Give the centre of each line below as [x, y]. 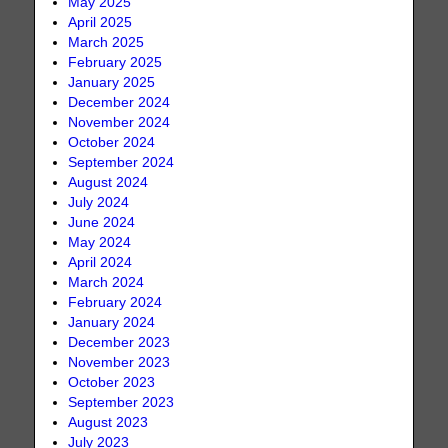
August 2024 [108, 183]
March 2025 [106, 43]
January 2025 [112, 83]
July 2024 [99, 203]
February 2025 [115, 63]
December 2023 [119, 343]
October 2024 [112, 143]
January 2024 [112, 323]
